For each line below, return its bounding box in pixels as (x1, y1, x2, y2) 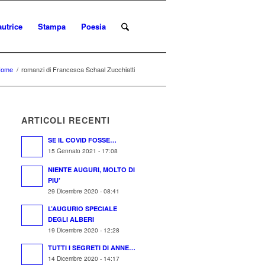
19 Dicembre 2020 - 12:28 (48, 225, 120, 234)
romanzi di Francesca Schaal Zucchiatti (21, 64, 135, 74)
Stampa (37, 21, 66, 32)
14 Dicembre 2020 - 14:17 (48, 254, 120, 263)
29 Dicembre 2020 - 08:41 (48, 186, 120, 195)
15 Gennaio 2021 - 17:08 (48, 146, 118, 155)
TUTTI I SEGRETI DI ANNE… (48, 243, 136, 252)
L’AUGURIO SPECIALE (48, 204, 118, 213)
